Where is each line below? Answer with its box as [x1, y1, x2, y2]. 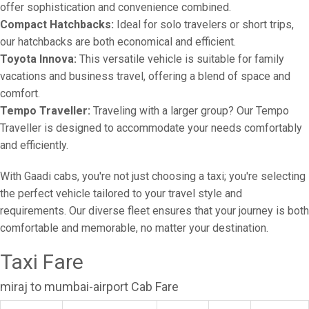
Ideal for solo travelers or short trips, [114, 18, 294, 31]
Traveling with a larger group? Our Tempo [90, 104, 289, 117]
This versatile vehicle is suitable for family [77, 52, 284, 66]
